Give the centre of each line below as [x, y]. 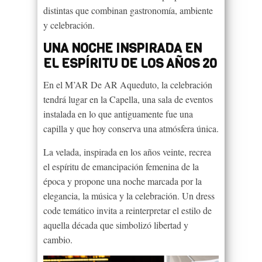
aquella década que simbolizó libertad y [116, 225]
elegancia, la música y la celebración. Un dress [129, 195]
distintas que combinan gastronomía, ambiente [128, 10]
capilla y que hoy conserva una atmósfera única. [131, 128]
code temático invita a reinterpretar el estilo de [127, 210]
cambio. [58, 239]
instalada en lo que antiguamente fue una [118, 113]
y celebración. [69, 25]
